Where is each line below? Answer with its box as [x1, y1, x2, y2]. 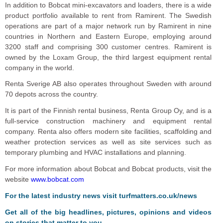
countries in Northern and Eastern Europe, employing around [5, 32, 212, 40]
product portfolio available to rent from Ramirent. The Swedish [5, 11, 212, 19]
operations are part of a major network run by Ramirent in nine [5, 21, 212, 30]
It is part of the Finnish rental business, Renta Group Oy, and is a [5, 107, 212, 115]
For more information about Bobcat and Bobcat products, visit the [5, 165, 212, 173]
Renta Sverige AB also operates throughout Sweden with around [5, 80, 212, 88]
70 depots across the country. [5, 90, 98, 99]
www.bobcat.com [31, 175, 84, 184]
